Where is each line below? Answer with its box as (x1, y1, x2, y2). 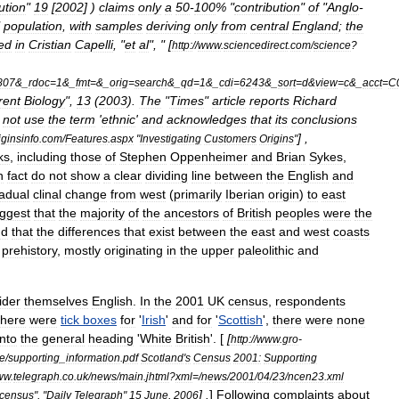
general (42, 331, 85, 346)
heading (88, 331, 134, 346)
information (66, 352, 120, 363)
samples (95, 19, 142, 33)
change (65, 187, 107, 201)
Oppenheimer (170, 150, 248, 164)
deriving (146, 19, 191, 33)
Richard (293, 94, 337, 108)
